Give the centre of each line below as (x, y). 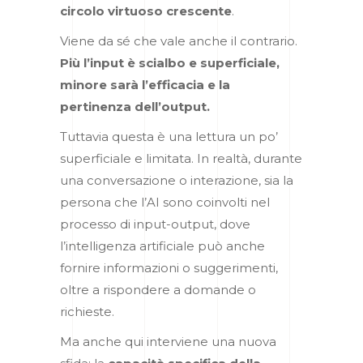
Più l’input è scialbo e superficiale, (170, 62)
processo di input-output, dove (155, 224)
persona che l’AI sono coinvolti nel (165, 202)
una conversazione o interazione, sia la (177, 180)
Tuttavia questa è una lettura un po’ (169, 136)
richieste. (87, 311)
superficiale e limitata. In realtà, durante (181, 158)
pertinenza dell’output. (135, 106)
